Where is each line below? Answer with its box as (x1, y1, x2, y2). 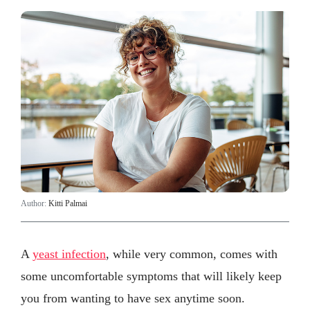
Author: (21, 199, 48, 209)
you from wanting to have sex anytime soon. (21, 291, 245, 305)
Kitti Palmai (48, 199, 87, 209)
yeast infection (33, 246, 106, 261)
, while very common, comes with (106, 246, 277, 261)
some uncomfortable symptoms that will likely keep (21, 268, 282, 283)
